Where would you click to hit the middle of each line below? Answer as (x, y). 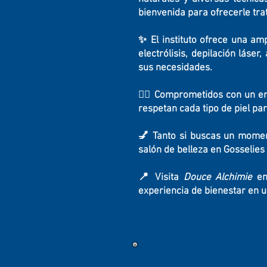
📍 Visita (161, 178)
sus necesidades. (175, 68)
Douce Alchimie (218, 178)
